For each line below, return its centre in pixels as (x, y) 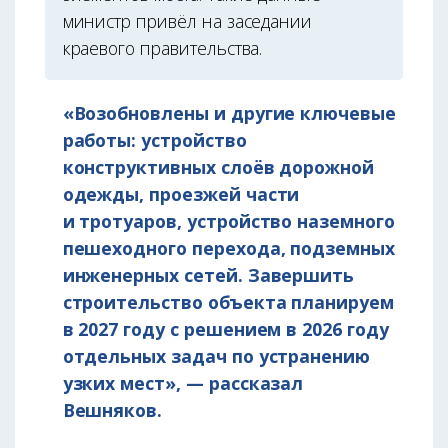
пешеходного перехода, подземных (228, 247)
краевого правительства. (162, 48)
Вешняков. (112, 409)
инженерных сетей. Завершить (208, 274)
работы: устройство (154, 139)
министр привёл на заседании (187, 21)
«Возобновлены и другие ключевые (229, 112)
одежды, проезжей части (181, 193)
